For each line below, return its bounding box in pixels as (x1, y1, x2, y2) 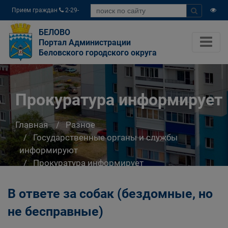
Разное (66, 119, 95, 130)
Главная (15, 119, 48, 130)
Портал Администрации (39, 38, 131, 47)
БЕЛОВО (39, 27, 70, 37)
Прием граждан (12, 7, 59, 14)
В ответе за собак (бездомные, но (8, 186, 213, 201)
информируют (19, 145, 78, 155)
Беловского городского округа (39, 48, 157, 58)
